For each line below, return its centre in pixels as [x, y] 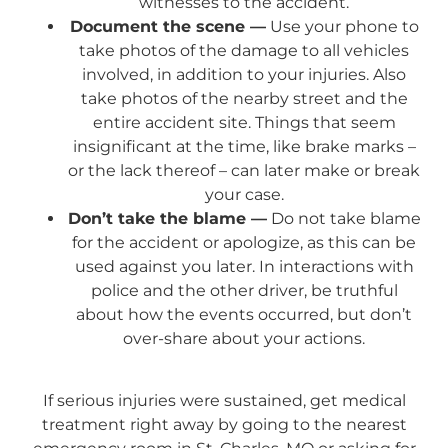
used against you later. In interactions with [244, 266]
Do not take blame [343, 218]
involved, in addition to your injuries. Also [244, 74]
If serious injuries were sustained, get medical [224, 401]
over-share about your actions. [244, 338]
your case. [244, 194]
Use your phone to [342, 26]
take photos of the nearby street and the [244, 98]
